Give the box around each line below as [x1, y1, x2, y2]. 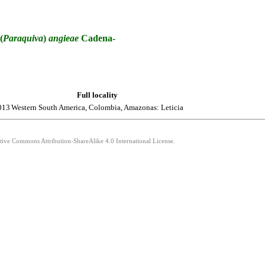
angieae [49, 33, 79, 44]
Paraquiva [3, 33, 43, 44]
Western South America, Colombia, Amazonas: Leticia [11, 103, 183, 112]
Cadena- [79, 33, 115, 44]
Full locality [77, 91, 118, 99]
